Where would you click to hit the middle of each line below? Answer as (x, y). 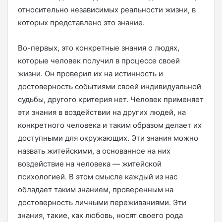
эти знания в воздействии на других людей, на (102, 112)
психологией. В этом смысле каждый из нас (98, 176)
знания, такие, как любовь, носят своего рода (100, 215)
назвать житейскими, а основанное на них (94, 151)
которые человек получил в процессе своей (99, 60)
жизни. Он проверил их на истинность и (90, 73)
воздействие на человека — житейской (90, 164)
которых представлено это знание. (81, 22)
